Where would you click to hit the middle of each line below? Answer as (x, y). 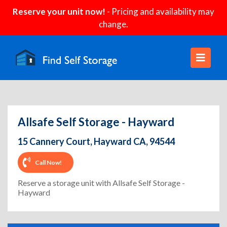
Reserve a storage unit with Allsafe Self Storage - (101, 183)
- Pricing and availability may (160, 11)
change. (113, 24)
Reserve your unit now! (59, 11)
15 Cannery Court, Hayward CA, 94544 (96, 141)
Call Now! (48, 162)
